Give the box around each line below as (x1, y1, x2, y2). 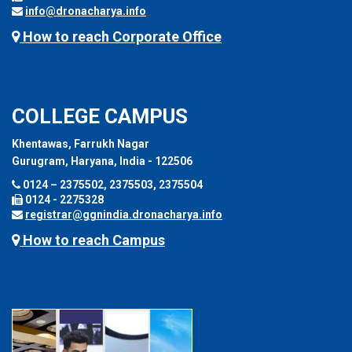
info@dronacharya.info (25, 4, 146, 17)
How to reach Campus (20, 231, 165, 248)
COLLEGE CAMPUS (12, 104, 188, 128)
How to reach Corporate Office (20, 27, 222, 45)
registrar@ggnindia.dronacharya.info (25, 207, 222, 221)
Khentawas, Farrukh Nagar (12, 137, 149, 150)
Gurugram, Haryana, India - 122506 (12, 154, 192, 167)
